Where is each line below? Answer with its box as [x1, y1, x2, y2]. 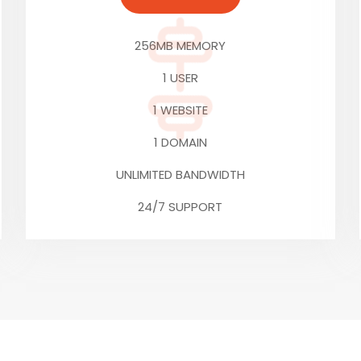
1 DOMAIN [153, 134, 207, 151]
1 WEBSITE [152, 102, 208, 119]
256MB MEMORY [135, 37, 226, 55]
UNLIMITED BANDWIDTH [115, 166, 245, 184]
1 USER [162, 69, 198, 87]
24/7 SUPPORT [138, 198, 223, 216]
